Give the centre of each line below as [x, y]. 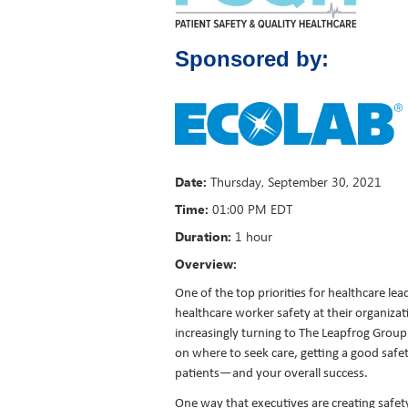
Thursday [236, 182]
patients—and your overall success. [274, 374]
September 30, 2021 [325, 182]
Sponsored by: [252, 59]
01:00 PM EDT [250, 209]
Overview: [206, 264]
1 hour [254, 236]
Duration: [203, 236]
